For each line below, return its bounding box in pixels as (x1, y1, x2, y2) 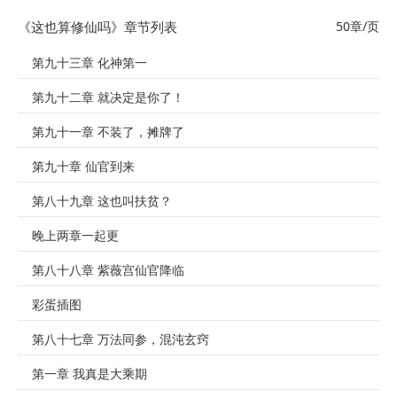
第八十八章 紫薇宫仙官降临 (32, 264, 184, 277)
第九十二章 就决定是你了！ (32, 91, 184, 105)
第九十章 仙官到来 (32, 160, 135, 174)
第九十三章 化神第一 (32, 57, 147, 70)
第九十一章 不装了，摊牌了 (32, 126, 184, 139)
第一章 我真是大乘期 (32, 368, 147, 381)
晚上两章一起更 (32, 230, 119, 243)
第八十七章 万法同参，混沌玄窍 (32, 333, 209, 346)
